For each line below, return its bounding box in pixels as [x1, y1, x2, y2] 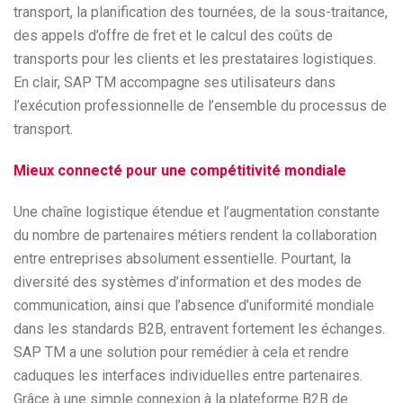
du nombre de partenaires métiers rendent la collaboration [13, 227, 377, 244]
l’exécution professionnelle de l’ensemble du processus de [13, 97, 387, 114]
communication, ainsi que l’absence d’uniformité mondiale [13, 297, 374, 314]
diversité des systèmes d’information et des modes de [13, 273, 362, 291]
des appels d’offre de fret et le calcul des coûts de [13, 27, 333, 44]
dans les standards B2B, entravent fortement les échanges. [13, 320, 385, 337]
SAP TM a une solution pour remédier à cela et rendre [13, 344, 349, 361]
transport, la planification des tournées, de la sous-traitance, [13, 4, 388, 21]
